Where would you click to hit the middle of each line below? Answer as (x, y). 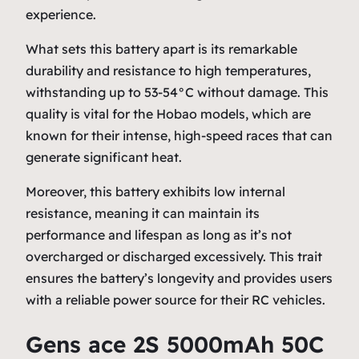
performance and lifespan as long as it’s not (159, 234)
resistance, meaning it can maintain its (143, 213)
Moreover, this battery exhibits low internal (155, 191)
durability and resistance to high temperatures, (168, 70)
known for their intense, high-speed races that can (179, 135)
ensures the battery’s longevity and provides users (179, 278)
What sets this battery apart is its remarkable (161, 48)
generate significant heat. (104, 157)
